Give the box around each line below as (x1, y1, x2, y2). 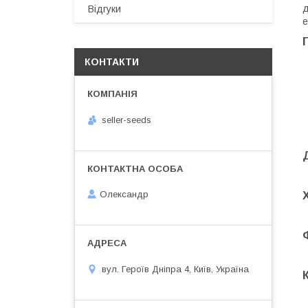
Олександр (100, 189, 148, 200)
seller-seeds (102, 114, 151, 125)
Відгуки (88, 3, 121, 14)
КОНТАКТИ (85, 56, 139, 67)
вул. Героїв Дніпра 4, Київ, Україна (102, 263, 249, 274)
